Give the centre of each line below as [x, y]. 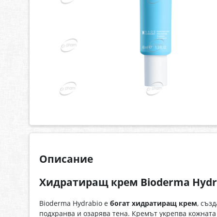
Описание [66, 159]
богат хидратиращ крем [154, 203]
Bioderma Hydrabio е [75, 203]
